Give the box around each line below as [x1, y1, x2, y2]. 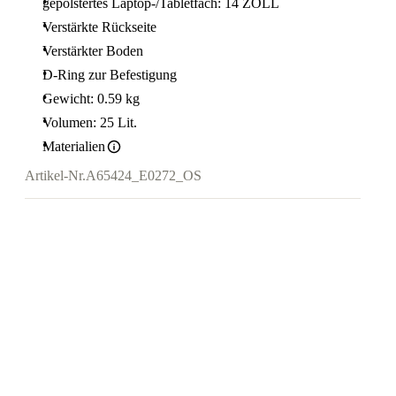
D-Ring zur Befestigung [42, 67, 177, 82]
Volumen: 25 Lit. [42, 115, 137, 130]
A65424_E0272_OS [86, 168, 202, 184]
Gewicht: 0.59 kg [42, 91, 140, 106]
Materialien [42, 139, 105, 154]
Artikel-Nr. [25, 168, 86, 184]
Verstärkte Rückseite [42, 19, 156, 34]
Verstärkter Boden [42, 43, 143, 58]
